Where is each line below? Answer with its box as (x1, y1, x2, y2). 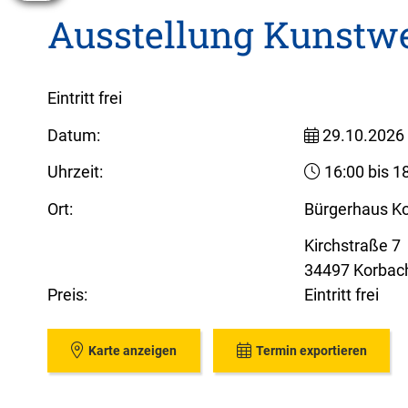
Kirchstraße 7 (304, 236, 402, 256)
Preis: (47, 285, 87, 305)
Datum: (47, 125, 100, 145)
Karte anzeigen (87, 342, 177, 358)
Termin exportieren (255, 342, 367, 358)
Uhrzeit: (47, 162, 103, 182)
